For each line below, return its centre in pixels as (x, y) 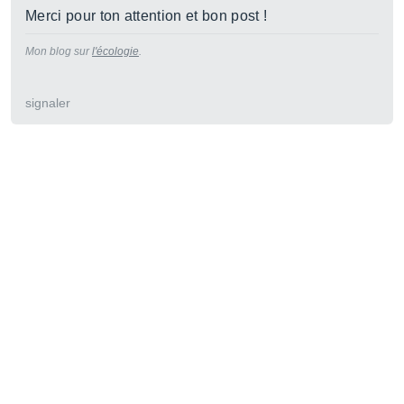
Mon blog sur (59, 51)
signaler (48, 103)
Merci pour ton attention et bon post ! (147, 16)
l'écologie (115, 51)
